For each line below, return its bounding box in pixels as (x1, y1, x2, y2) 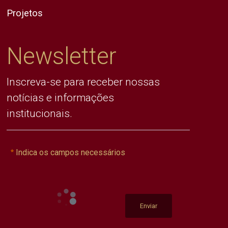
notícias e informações (7, 92, 115, 104)
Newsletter (7, 43, 117, 70)
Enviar (140, 202, 158, 210)
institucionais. (7, 107, 73, 120)
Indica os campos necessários (16, 148, 126, 158)
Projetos (7, 8, 43, 19)
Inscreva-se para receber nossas (7, 76, 160, 89)
